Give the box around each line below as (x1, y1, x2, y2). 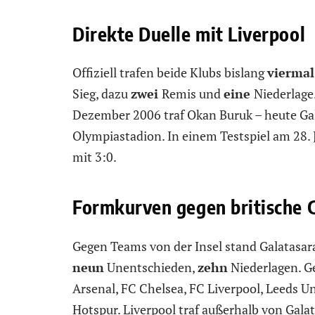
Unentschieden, (104, 258, 198, 276)
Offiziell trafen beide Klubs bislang (72, 64, 267, 82)
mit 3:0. (72, 148, 117, 166)
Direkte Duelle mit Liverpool (72, 21, 306, 46)
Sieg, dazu (72, 85, 131, 103)
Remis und (162, 85, 224, 103)
